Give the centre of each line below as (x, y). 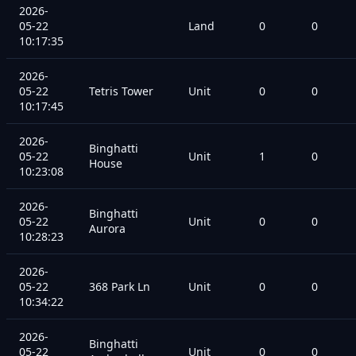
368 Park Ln (120, 286)
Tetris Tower (121, 91)
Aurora (107, 228)
